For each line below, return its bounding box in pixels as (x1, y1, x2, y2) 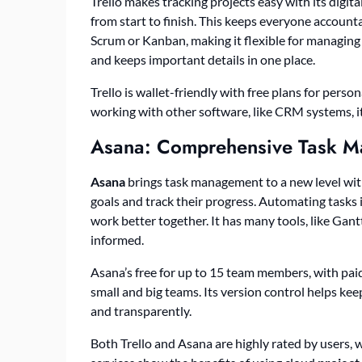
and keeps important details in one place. (90, 51, 315, 67)
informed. (90, 231, 144, 247)
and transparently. (90, 302, 192, 318)
